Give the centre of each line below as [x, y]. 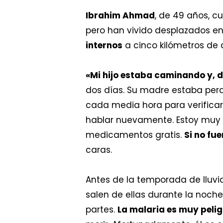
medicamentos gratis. [135, 135]
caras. [99, 150]
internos [104, 45]
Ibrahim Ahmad [120, 15]
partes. [102, 209]
